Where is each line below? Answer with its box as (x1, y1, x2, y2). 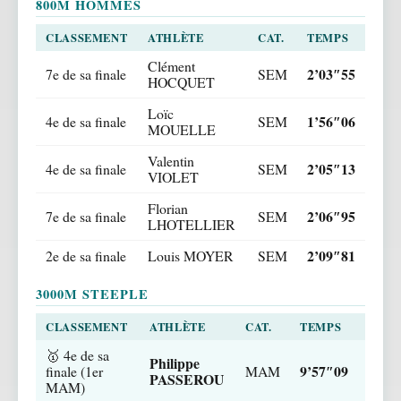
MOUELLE (148, 119, 216, 139)
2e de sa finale (46, 245, 126, 265)
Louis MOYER (148, 245, 234, 265)
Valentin (148, 150, 194, 170)
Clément (148, 55, 195, 75)
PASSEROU (149, 368, 224, 389)
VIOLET (148, 166, 199, 186)
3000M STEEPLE (36, 284, 149, 303)
